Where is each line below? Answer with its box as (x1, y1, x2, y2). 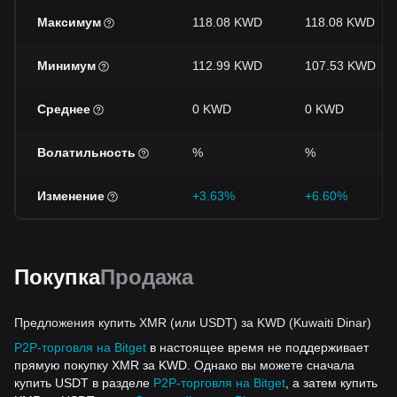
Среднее (37, 102, 90, 116)
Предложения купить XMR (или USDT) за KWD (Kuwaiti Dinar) (14, 315, 371, 330)
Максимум (37, 15, 101, 29)
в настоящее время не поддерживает (146, 340, 369, 354)
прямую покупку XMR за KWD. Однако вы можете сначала (14, 358, 354, 372)
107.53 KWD (305, 58, 376, 73)
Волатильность (37, 145, 136, 160)
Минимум (37, 58, 96, 73)
